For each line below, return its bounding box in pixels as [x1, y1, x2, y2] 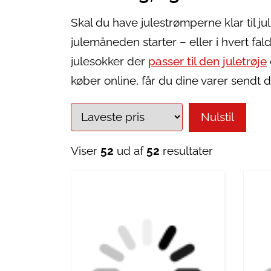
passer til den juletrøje [148, 54, 267, 69]
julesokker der [71, 54, 148, 69]
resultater [160, 143, 213, 158]
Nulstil [201, 109, 234, 124]
